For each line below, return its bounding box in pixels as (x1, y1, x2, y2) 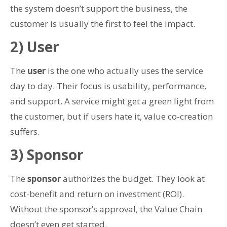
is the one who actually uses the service (46, 64, 203, 77)
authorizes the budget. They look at (61, 173, 205, 185)
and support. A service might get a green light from (10, 95, 214, 107)
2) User (10, 36, 59, 56)
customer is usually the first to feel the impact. (10, 17, 195, 29)
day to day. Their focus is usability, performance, (10, 80, 206, 92)
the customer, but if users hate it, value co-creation (10, 110, 213, 122)
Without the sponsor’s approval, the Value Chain (10, 203, 202, 215)
